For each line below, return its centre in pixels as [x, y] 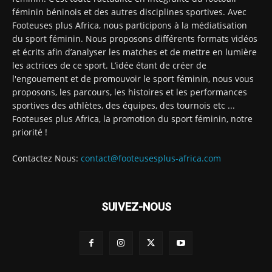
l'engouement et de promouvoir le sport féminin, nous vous [133, 78]
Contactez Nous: [46, 158]
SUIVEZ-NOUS [136, 206]
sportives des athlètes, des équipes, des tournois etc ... [124, 105]
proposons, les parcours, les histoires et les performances [130, 92]
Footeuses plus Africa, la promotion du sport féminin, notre [132, 118]
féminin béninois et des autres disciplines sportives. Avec [129, 12]
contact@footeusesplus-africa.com [151, 158]
